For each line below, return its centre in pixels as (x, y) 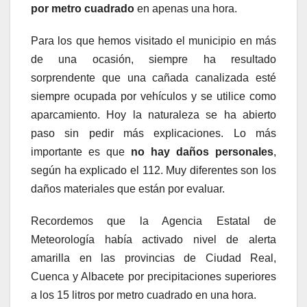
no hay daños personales (202, 152)
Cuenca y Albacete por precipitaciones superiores (153, 277)
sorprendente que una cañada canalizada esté (153, 78)
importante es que (81, 152)
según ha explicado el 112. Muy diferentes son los (153, 171)
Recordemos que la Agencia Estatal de (153, 221)
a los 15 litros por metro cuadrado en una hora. (144, 295)
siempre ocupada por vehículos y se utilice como (153, 97)
